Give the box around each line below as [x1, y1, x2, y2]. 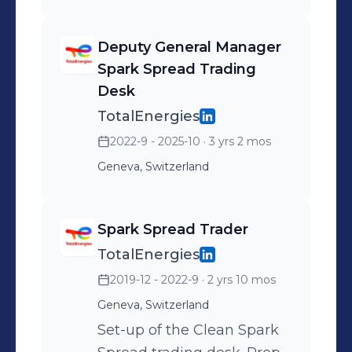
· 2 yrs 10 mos [199, 273, 276, 287]
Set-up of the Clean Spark [97, 321, 279, 339]
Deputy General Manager [97, 38, 281, 56]
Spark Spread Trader [97, 221, 248, 238]
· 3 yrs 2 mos [200, 134, 271, 148]
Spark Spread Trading [97, 60, 256, 78]
